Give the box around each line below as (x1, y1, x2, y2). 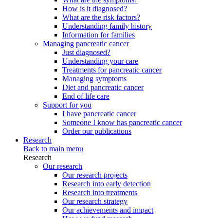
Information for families (62, 31, 135, 39)
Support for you (43, 101, 91, 109)
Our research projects (62, 171, 127, 179)
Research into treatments (62, 188, 137, 197)
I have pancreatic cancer (62, 109, 136, 118)
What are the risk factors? (62, 13, 140, 21)
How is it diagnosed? (62, 4, 127, 13)
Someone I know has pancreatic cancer (62, 118, 182, 127)
